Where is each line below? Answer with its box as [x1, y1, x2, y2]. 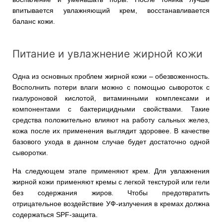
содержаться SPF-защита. [12, 210, 100, 219]
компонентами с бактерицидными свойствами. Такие [12, 105, 210, 113]
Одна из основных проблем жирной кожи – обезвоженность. [12, 72, 210, 80]
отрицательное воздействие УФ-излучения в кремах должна [12, 199, 210, 208]
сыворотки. [12, 148, 50, 157]
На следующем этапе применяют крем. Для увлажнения [12, 166, 210, 175]
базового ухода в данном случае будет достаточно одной [12, 137, 210, 146]
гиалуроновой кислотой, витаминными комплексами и [12, 94, 210, 102]
